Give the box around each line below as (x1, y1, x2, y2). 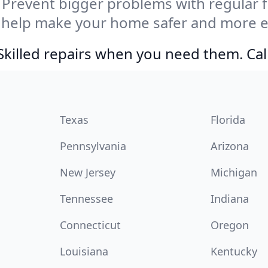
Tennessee (60, 191, 113, 206)
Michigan (211, 165, 257, 180)
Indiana (211, 191, 249, 206)
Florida (211, 112, 245, 127)
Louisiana (60, 244, 108, 259)
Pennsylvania (60, 139, 126, 154)
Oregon (211, 218, 249, 233)
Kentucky (211, 244, 257, 259)
